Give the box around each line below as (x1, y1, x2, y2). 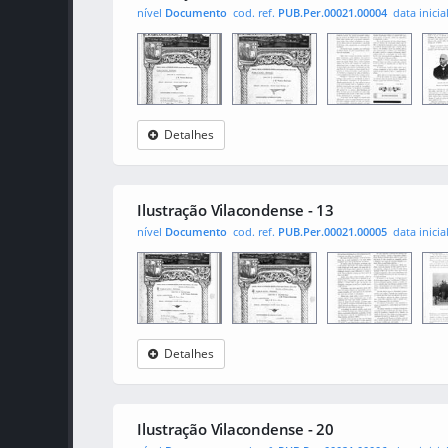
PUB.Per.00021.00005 (278, 224, 387, 239)
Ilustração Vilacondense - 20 (137, 419, 334, 439)
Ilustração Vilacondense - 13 (137, 200, 334, 220)
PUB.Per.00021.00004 (278, 5, 387, 20)
